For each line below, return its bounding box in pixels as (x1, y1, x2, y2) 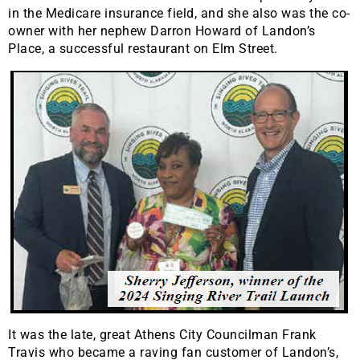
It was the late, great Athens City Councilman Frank (8, 327, 317, 343)
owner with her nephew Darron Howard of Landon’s (8, 23, 316, 39)
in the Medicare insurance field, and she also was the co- (8, 6, 350, 22)
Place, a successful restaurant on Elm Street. (8, 41, 278, 57)
